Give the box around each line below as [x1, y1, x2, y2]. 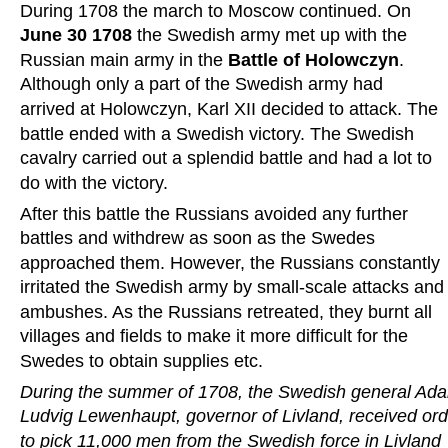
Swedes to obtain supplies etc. [20, 350, 263, 371]
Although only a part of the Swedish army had [20, 74, 388, 95]
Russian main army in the [20, 49, 228, 70]
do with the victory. [20, 172, 168, 193]
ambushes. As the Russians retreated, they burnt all [20, 301, 437, 322]
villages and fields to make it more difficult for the [20, 326, 413, 347]
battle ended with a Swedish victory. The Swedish [20, 123, 419, 144]
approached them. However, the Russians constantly [20, 252, 445, 273]
